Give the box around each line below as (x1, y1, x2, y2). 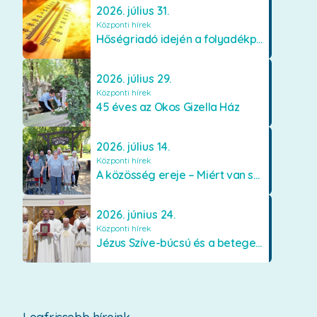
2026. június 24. (96, 207, 175, 222)
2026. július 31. (96, 4, 169, 18)
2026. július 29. (96, 71, 171, 86)
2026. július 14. (96, 139, 170, 154)
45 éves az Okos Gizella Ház (96, 100, 240, 115)
